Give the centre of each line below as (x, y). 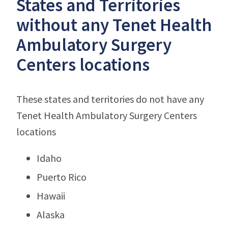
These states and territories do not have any (110, 99)
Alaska (51, 214)
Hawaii (51, 195)
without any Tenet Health (114, 25)
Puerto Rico (62, 177)
